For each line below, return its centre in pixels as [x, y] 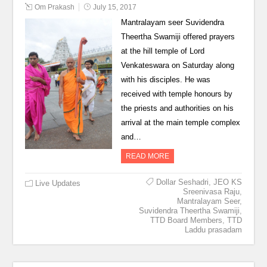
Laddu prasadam [213, 230]
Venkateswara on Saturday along [177, 65]
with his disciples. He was [165, 80]
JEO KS [227, 182]
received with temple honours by [176, 94]
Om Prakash [55, 7]
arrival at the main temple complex [180, 122]
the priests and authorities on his [177, 108]
